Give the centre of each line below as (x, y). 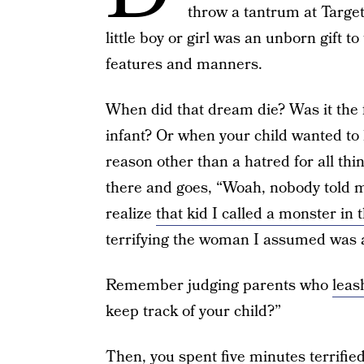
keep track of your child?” (193, 312)
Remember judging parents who (219, 286)
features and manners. (184, 65)
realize (130, 214)
